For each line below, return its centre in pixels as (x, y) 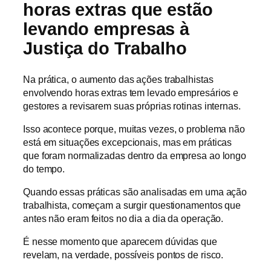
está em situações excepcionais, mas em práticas (128, 142)
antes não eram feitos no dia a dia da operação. (123, 219)
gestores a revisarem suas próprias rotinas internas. (132, 106)
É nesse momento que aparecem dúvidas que (120, 242)
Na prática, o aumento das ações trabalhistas (118, 79)
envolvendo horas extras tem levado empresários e (131, 92)
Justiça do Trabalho (105, 48)
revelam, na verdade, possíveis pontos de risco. (123, 255)
